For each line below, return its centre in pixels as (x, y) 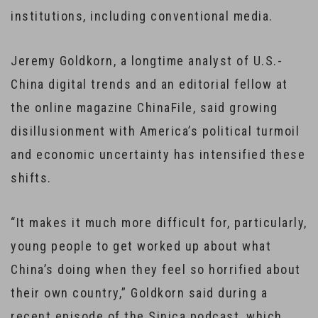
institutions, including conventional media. (142, 16)
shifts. (31, 178)
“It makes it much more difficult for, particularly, (159, 223)
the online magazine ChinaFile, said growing (144, 108)
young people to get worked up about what (141, 246)
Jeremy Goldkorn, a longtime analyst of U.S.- (147, 61)
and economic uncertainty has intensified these (158, 154)
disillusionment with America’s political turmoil (155, 131)
